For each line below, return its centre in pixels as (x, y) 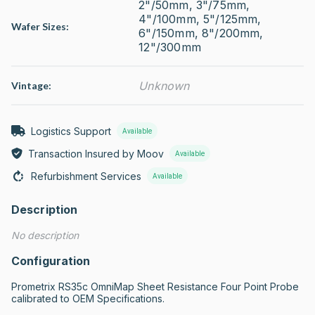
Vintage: (31, 85)
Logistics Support (71, 131)
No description (45, 235)
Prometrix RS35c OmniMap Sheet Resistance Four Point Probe (155, 287)
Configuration (51, 261)
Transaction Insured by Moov (96, 153)
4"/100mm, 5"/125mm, (200, 19)
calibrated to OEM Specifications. (88, 298)
